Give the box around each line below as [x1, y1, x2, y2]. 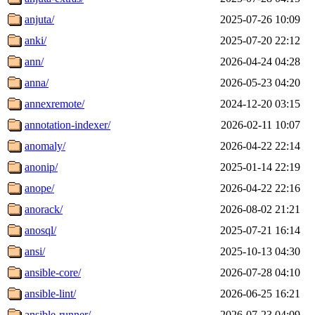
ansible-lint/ [25, 287, 76, 300]
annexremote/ [25, 97, 84, 110]
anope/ [25, 181, 54, 194]
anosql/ [25, 224, 56, 236]
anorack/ [25, 202, 63, 215]
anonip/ [25, 160, 58, 173]
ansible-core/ [25, 266, 81, 278]
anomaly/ [25, 139, 65, 152]
